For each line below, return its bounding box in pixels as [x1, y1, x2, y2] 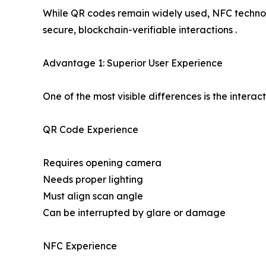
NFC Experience [43, 239, 117, 252]
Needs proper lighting [43, 173, 143, 185]
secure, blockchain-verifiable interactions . [43, 23, 237, 36]
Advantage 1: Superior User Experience [43, 56, 223, 69]
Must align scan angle [43, 189, 143, 202]
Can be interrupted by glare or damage [43, 206, 226, 218]
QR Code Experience [43, 123, 138, 135]
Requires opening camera [43, 156, 161, 169]
